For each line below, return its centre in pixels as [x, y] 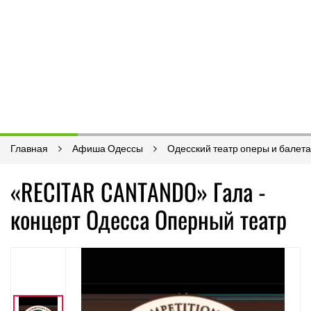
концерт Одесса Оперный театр [149, 219]
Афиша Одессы [108, 149]
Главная [29, 149]
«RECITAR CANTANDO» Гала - [138, 191]
